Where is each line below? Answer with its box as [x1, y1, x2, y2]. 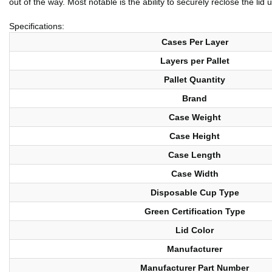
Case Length [168, 150, 221, 160]
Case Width [171, 169, 219, 179]
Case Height [169, 131, 220, 141]
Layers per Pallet [160, 56, 229, 66]
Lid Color [175, 225, 214, 236]
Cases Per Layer [161, 37, 228, 47]
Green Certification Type [144, 206, 245, 217]
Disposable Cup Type [150, 188, 239, 198]
